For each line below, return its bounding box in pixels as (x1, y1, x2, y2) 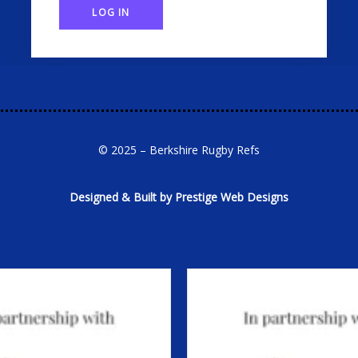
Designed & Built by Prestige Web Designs (69, 189, 288, 205)
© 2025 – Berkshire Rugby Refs (98, 142, 260, 157)
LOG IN (92, 6, 130, 19)
